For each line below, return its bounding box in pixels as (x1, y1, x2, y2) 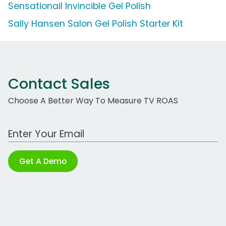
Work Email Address (8, 123, 86, 135)
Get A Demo (19, 155, 67, 167)
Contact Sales (8, 74, 110, 94)
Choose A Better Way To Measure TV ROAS (8, 95, 178, 107)
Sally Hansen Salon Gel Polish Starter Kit (8, 18, 183, 30)
